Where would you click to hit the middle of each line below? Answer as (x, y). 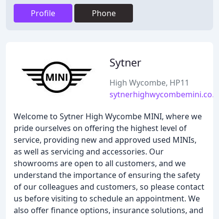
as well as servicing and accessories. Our (89, 152)
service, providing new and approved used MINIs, (105, 140)
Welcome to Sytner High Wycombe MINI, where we (108, 116)
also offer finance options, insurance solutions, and (109, 210)
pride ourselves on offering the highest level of (100, 128)
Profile (43, 13)
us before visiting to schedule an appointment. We (107, 198)
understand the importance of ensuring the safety (107, 175)
